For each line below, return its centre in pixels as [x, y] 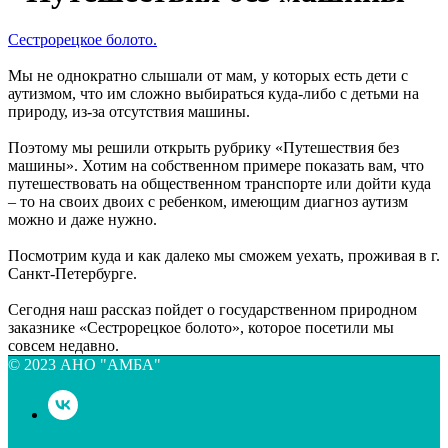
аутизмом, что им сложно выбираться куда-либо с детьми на [213, 94]
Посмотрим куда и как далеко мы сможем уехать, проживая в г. [224, 256]
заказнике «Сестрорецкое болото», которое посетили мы [201, 328]
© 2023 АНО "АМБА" [84, 365]
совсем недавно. [63, 346]
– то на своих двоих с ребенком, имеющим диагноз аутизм [208, 202]
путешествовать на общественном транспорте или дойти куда [219, 184]
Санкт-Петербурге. [72, 274]
